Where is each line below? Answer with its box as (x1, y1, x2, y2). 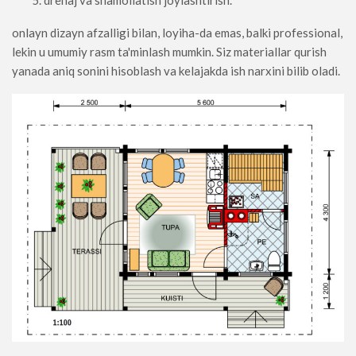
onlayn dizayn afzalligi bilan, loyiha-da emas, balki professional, (12, 25, 342, 41)
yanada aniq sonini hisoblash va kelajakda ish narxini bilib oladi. (12, 64, 340, 79)
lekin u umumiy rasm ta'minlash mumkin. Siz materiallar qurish (12, 44, 327, 60)
